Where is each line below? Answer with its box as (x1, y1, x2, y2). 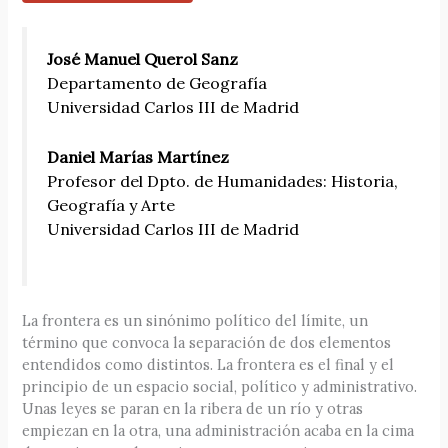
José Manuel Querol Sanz (47, 48, 239, 69)
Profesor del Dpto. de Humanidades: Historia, (47, 170, 399, 191)
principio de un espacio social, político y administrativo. (22, 377, 418, 397)
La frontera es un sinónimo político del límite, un (22, 311, 369, 331)
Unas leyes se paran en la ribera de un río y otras (22, 399, 364, 419)
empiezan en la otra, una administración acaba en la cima (22, 421, 415, 441)
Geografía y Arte (47, 194, 176, 215)
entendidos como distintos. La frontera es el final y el (22, 355, 395, 375)
